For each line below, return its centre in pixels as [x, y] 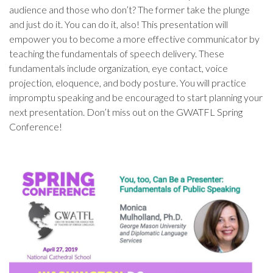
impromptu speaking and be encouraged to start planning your [136, 97]
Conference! [36, 126]
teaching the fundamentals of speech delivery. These [117, 53]
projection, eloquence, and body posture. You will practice [128, 83]
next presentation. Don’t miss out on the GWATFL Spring [126, 112]
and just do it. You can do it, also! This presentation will [119, 24]
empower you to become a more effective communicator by [134, 39]
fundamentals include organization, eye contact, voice [119, 68]
